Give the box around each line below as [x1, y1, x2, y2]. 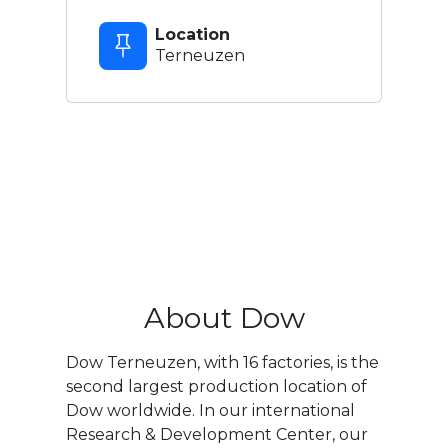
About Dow [143, 299, 305, 335]
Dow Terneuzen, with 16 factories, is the [65, 352, 379, 372]
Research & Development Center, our [65, 424, 368, 444]
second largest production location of [65, 376, 367, 396]
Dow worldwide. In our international [65, 400, 355, 420]
